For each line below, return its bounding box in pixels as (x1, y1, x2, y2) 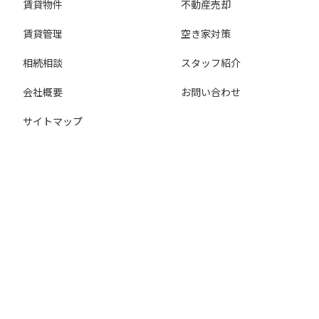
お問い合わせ (181, 84, 241, 99)
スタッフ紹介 (181, 55, 241, 70)
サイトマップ (23, 113, 83, 128)
